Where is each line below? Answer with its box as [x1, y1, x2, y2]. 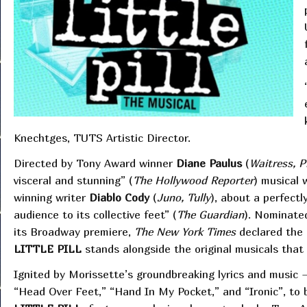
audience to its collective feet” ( [13, 208, 177, 222]
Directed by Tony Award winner [13, 156, 176, 171]
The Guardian [176, 208, 244, 222]
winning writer [13, 191, 89, 205]
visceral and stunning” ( [13, 173, 133, 188]
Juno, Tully [156, 191, 210, 205]
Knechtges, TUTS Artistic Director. [13, 131, 191, 145]
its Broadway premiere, [13, 225, 134, 239]
